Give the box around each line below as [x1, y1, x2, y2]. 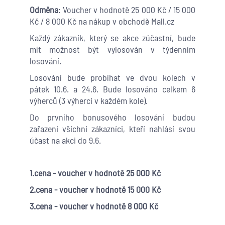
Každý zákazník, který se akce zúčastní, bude [29, 32, 195, 44]
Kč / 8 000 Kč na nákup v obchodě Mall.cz [29, 16, 174, 27]
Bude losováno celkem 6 [102, 83, 195, 95]
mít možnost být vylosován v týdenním [29, 44, 195, 55]
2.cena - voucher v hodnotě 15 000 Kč [29, 184, 161, 195]
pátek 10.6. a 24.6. [29, 83, 103, 95]
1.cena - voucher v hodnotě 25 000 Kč [29, 167, 161, 179]
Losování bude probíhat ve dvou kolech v [29, 72, 195, 83]
